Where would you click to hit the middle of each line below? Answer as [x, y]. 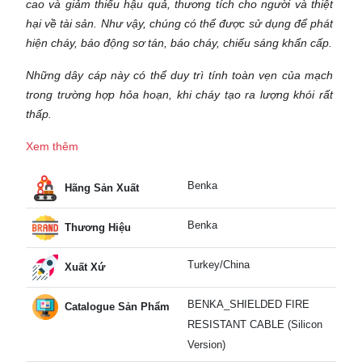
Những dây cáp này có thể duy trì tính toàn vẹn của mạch [179, 75]
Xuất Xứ [85, 267]
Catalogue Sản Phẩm [117, 306]
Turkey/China [219, 264]
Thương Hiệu [98, 227]
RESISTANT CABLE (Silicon [255, 324]
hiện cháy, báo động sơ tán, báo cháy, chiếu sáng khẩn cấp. [179, 42]
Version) [206, 344]
